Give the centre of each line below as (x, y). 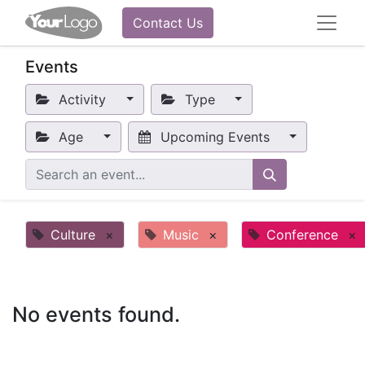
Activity (83, 99)
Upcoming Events (215, 137)
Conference (302, 235)
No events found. (96, 314)
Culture (73, 235)
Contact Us (167, 23)
